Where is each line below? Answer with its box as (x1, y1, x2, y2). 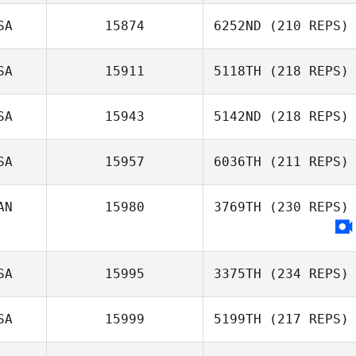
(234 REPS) (261, 266, 349, 281)
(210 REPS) (261, 18, 349, 33)
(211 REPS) (261, 154, 349, 169)
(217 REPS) (261, 311, 349, 327)
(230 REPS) (261, 199, 349, 215)
